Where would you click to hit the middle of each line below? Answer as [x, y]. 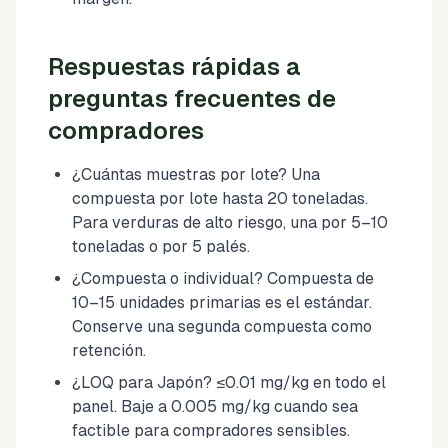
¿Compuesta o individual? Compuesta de [223, 278]
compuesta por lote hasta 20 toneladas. [220, 198]
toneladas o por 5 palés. [161, 246]
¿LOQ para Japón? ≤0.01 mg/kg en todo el [229, 382]
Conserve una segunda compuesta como [222, 326]
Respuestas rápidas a [174, 66]
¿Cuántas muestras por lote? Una [196, 174]
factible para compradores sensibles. [211, 430]
